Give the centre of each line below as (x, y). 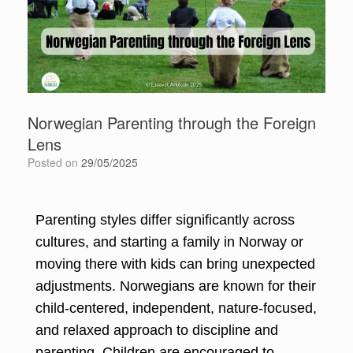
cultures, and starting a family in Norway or (169, 242)
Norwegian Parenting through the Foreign (172, 122)
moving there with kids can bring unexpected (175, 264)
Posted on (58, 162)
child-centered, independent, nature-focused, (176, 308)
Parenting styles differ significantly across (165, 219)
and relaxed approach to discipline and (157, 330)
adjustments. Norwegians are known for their (176, 286)
